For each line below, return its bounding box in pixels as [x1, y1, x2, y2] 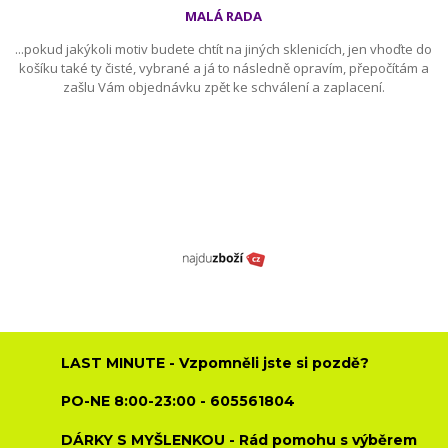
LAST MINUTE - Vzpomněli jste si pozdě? [61, 353, 370, 372]
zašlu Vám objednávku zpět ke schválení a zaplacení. [62, 78, 385, 97]
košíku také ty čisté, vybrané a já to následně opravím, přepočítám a [18, 59, 429, 78]
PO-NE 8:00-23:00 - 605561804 [61, 392, 296, 411]
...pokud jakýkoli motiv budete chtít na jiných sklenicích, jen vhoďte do [15, 40, 433, 59]
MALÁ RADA [185, 7, 263, 26]
